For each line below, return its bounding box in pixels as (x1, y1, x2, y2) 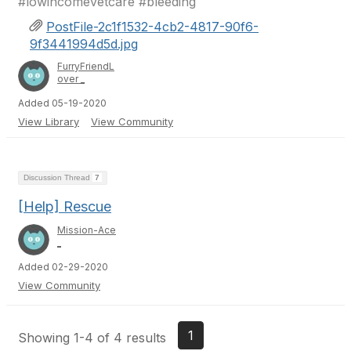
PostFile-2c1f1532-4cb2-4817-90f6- (46, 19, 259, 34)
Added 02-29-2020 (18, 261, 108, 273)
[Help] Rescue (18, 198, 111, 215)
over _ (57, 73, 85, 85)
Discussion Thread (24, 173, 92, 182)
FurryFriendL (57, 60, 114, 72)
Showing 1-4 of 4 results (18, 329, 166, 346)
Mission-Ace (57, 224, 116, 236)
